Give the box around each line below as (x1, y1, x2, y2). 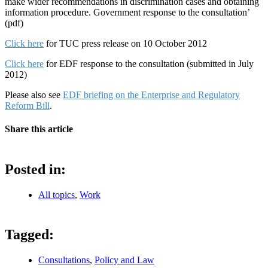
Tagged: (5, 227, 54, 243)
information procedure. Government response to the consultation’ (5, 7, 249, 17)
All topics (38, 190, 75, 200)
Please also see (5, 89, 63, 100)
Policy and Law (95, 255, 154, 266)
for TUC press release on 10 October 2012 (44, 38, 207, 48)
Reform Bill (5, 100, 50, 111)
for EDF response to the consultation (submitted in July (44, 58, 254, 69)
